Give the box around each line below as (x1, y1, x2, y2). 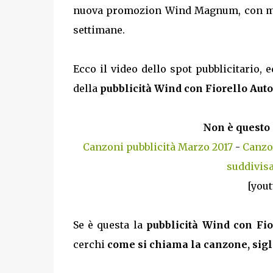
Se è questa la (73, 219, 147, 231)
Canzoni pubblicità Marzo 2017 (83, 141, 233, 153)
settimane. (73, 24, 125, 36)
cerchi (73, 238, 107, 250)
